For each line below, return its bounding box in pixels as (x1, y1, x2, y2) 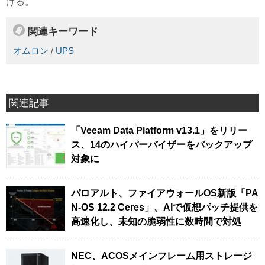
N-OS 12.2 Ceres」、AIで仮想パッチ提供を (71, 202, 258, 212)
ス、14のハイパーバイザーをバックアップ (71, 139, 252, 150)
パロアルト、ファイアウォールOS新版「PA (71, 188, 258, 198)
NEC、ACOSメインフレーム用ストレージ (71, 250, 252, 261)
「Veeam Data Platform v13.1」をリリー (71, 125, 247, 135)
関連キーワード (28, 25, 98, 38)
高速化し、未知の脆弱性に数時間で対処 (71, 216, 241, 227)
